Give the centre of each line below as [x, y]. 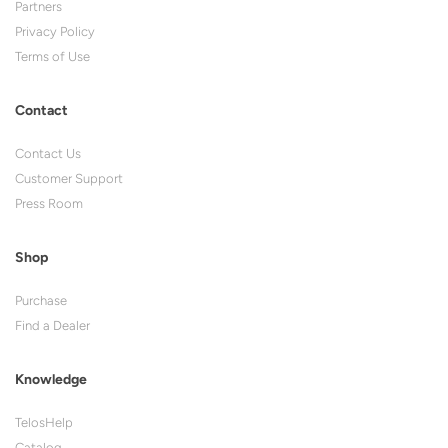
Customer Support [69, 178]
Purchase [41, 300]
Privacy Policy [55, 31]
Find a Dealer [52, 325]
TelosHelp [44, 422]
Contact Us [48, 153]
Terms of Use [52, 56]
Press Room [49, 203]
